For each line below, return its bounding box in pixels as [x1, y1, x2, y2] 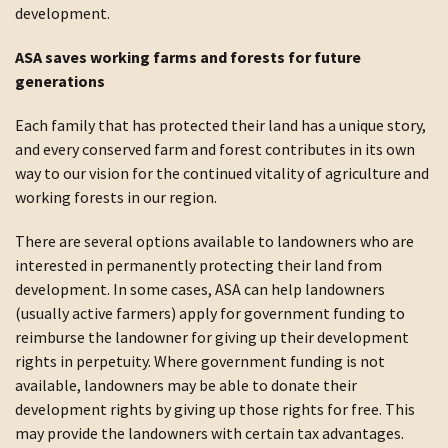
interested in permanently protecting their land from [15, 255, 382, 275]
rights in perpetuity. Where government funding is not [15, 351, 385, 371]
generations [15, 71, 105, 91]
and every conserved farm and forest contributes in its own [15, 139, 415, 159]
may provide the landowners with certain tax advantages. [15, 423, 404, 443]
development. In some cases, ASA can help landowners [15, 279, 385, 299]
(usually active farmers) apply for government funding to [15, 303, 405, 323]
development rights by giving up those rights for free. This [15, 399, 415, 419]
